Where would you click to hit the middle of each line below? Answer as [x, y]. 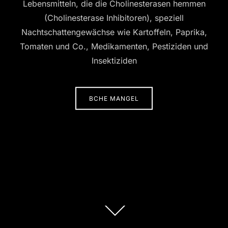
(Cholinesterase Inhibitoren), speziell [114, 18]
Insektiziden [114, 60]
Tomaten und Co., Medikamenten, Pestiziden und [114, 46]
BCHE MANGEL [114, 98]
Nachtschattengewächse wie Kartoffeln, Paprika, [114, 32]
